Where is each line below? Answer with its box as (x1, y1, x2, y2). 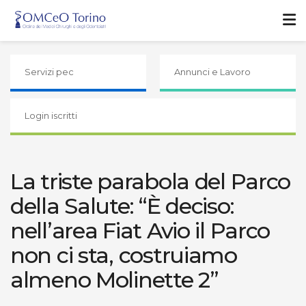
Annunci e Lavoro (174, 66, 251, 77)
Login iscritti (25, 110, 77, 121)
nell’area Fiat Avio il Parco (10, 217, 270, 244)
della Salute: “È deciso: (10, 193, 234, 219)
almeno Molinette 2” (10, 266, 219, 293)
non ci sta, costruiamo (10, 242, 237, 268)
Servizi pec (25, 66, 74, 77)
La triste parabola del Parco (10, 168, 291, 195)
